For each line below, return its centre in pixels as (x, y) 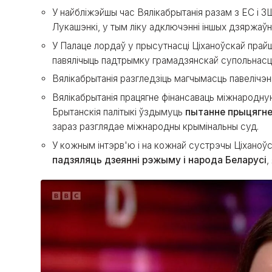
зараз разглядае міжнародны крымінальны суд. (155, 126)
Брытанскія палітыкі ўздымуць (119, 112)
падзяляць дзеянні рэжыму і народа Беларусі (159, 160)
